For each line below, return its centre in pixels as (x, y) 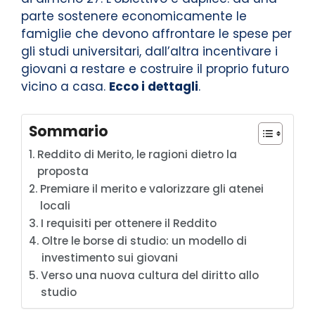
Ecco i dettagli (154, 87)
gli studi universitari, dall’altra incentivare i (149, 52)
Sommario (69, 131)
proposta (63, 171)
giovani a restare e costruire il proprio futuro (155, 69)
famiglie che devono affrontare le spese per (156, 34)
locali (56, 205)
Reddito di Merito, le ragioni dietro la (137, 154)
